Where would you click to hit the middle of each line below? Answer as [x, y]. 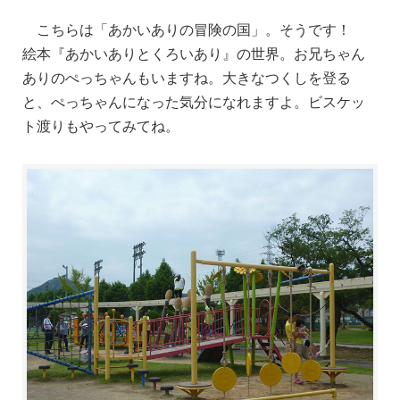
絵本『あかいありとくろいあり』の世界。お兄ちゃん [194, 53]
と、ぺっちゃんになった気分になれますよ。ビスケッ [194, 101]
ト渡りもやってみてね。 [101, 125]
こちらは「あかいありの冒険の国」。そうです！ [194, 29]
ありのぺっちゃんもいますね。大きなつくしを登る [187, 77]
